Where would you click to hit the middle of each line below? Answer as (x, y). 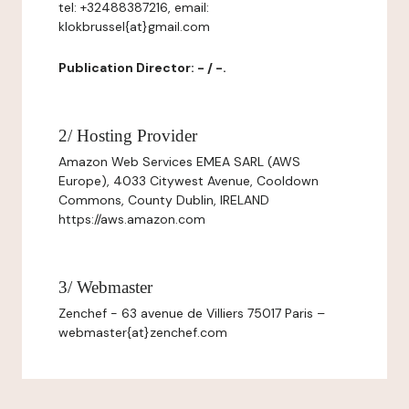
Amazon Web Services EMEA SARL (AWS (179, 162)
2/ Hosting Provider (128, 136)
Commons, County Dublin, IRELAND (164, 200)
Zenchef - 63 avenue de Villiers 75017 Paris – (192, 313)
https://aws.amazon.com (132, 219)
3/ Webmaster (105, 287)
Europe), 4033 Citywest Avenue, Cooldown (189, 181)
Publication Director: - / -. (142, 68)
